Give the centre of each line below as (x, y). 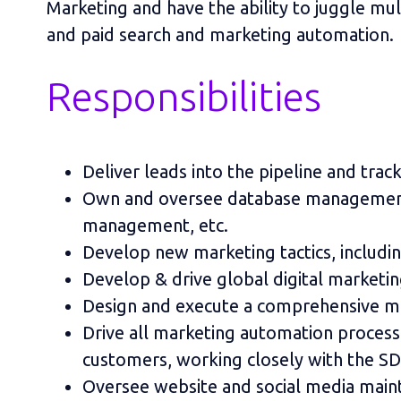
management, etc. (155, 225)
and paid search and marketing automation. (220, 34)
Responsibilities (184, 96)
